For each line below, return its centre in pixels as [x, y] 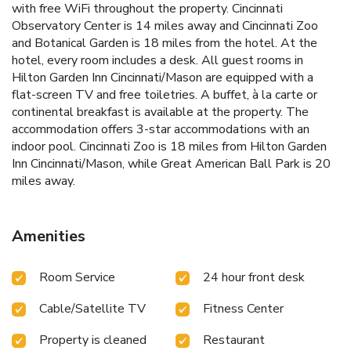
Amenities [49, 236]
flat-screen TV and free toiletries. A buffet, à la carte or [165, 94]
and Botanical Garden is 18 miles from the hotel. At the [165, 43]
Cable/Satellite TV [92, 308]
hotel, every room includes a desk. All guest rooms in [157, 60]
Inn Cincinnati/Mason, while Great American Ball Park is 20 [171, 163]
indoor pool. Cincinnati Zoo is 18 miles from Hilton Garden [169, 146]
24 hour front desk [254, 277]
